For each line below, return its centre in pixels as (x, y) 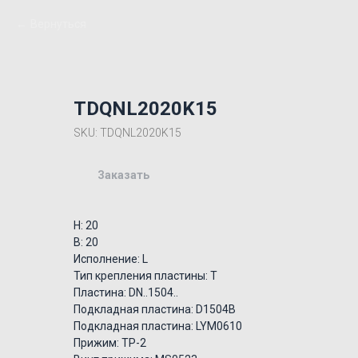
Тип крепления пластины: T (145, 276)
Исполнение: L (111, 259)
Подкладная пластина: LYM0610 (158, 326)
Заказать (123, 175)
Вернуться (58, 24)
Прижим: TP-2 (110, 343)
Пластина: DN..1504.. (126, 292)
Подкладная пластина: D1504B (155, 309)
